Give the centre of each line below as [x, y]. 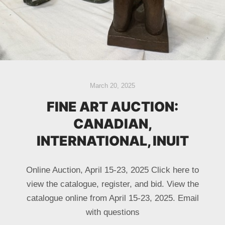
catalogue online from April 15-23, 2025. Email [113, 198]
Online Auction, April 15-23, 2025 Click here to [113, 170]
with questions [113, 212]
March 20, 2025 [113, 85]
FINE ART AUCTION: [113, 107]
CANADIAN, [113, 124]
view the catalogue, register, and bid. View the [113, 184]
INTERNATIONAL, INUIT [113, 141]
